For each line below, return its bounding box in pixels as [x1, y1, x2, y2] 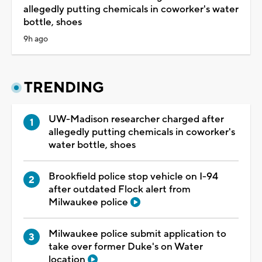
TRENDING [24, 78, 104, 97]
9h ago [23, 33, 48, 44]
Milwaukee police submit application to [49, 227, 226, 240]
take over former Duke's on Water [49, 240, 203, 253]
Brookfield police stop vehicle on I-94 [49, 170, 218, 183]
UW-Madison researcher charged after [49, 112, 224, 126]
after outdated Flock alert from [49, 182, 191, 196]
